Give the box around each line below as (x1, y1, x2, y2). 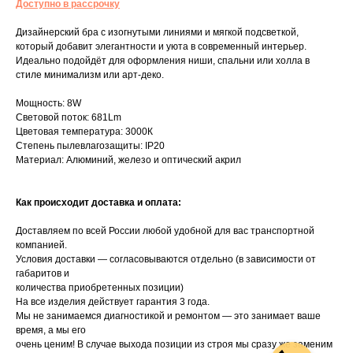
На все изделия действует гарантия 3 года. (16, 295, 210, 307)
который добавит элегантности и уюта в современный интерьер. (16, 40, 307, 52)
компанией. (16, 239, 67, 251)
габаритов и (16, 267, 69, 279)
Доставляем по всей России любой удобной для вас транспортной (16, 225, 314, 236)
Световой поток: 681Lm (16, 111, 121, 123)
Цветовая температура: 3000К (16, 125, 153, 137)
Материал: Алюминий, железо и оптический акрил (16, 154, 241, 165)
